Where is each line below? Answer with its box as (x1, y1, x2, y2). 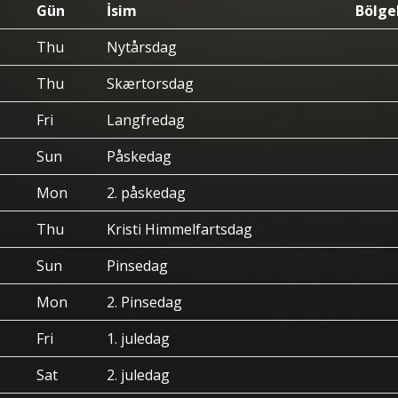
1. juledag (107, 329, 170, 348)
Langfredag (107, 110, 185, 130)
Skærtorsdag (107, 74, 194, 93)
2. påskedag (107, 183, 186, 203)
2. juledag (107, 365, 170, 385)
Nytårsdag (107, 37, 177, 57)
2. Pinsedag (107, 292, 182, 312)
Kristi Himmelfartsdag (107, 219, 252, 239)
